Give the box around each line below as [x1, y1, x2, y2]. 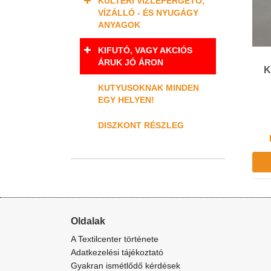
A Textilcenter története [71, 234, 158, 244]
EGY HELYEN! [98, 95, 154, 105]
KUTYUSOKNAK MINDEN [98, 83, 199, 93]
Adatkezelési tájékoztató [71, 247, 163, 258]
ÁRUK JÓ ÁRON [98, 57, 163, 67]
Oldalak [71, 216, 105, 227]
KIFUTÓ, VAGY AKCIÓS [98, 45, 192, 55]
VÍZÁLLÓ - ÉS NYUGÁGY [98, 8, 198, 18]
